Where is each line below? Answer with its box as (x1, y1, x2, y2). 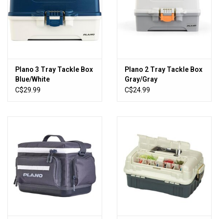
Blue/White (15, 75, 50, 84)
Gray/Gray (125, 75, 157, 84)
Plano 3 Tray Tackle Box (15, 66, 93, 74)
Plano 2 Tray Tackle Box (125, 66, 202, 74)
